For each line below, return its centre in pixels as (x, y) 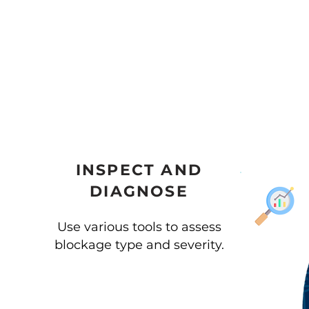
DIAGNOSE (139, 191)
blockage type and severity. (139, 245)
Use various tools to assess (139, 227)
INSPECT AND (139, 170)
